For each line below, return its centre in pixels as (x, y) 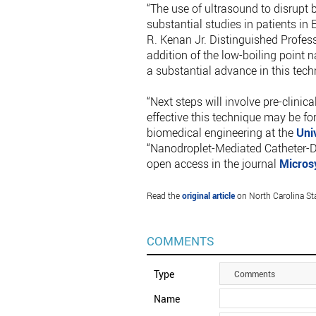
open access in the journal (213, 163)
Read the (165, 195)
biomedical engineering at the (222, 132)
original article (209, 195)
